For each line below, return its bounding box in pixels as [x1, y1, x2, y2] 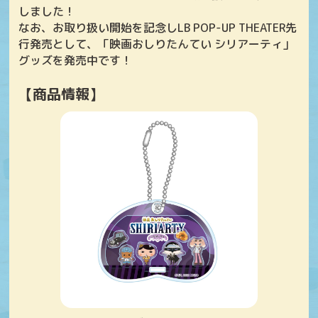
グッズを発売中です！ [18, 53, 133, 68]
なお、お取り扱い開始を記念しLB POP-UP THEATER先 [18, 20, 297, 35]
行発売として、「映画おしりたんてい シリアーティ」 [18, 36, 295, 52]
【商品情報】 [18, 84, 104, 104]
